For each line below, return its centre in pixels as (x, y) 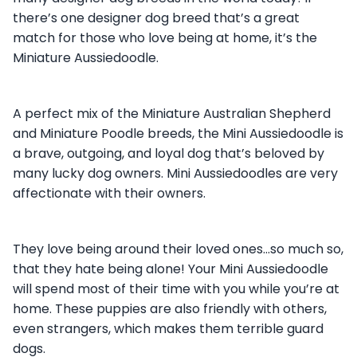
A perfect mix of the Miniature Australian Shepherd (172, 113)
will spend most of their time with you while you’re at (176, 288)
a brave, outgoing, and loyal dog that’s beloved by (169, 153)
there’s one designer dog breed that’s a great (156, 18)
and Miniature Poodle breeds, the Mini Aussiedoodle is (178, 133)
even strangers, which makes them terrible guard (168, 328)
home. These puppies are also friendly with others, (170, 308)
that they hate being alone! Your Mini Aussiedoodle (171, 269)
